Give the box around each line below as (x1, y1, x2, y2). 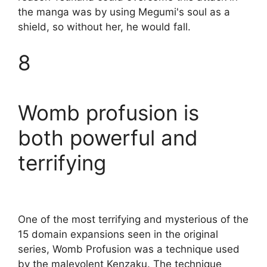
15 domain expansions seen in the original (18, 228, 218, 240)
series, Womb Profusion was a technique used (18, 243, 240, 255)
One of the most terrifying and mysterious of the (18, 213, 249, 225)
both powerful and (18, 125, 198, 150)
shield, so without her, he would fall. (18, 21, 191, 33)
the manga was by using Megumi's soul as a (18, 6, 230, 18)
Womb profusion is (18, 100, 199, 125)
